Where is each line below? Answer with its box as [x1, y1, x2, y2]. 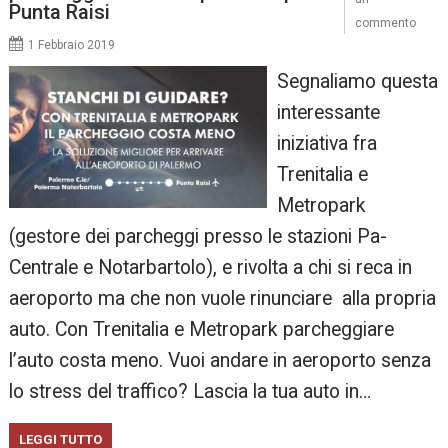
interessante [276, 100, 380, 124]
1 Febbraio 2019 [28, 37, 116, 52]
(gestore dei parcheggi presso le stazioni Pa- [9, 224, 388, 248]
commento [354, 15, 416, 30]
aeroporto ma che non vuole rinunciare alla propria [9, 286, 437, 310]
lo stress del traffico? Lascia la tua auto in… [9, 379, 372, 403]
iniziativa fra [276, 131, 377, 155]
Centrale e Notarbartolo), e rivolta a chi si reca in [9, 255, 413, 279]
